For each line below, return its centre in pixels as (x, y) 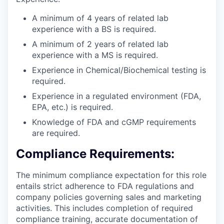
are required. (56, 133)
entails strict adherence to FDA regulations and (105, 186)
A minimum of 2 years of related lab (100, 44)
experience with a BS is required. (94, 29)
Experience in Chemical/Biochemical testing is (119, 70)
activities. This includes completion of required (104, 208)
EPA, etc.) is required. (72, 107)
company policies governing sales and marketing (109, 197)
